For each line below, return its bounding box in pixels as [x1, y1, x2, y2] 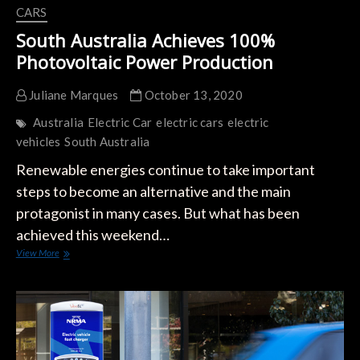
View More [15, 247, 59, 260]
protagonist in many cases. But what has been [15, 204, 300, 223]
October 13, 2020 [141, 88, 243, 103]
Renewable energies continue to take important [15, 161, 315, 179]
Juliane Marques [26, 88, 119, 103]
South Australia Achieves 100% [15, 28, 275, 53]
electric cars [156, 115, 223, 130]
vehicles [15, 134, 61, 149]
